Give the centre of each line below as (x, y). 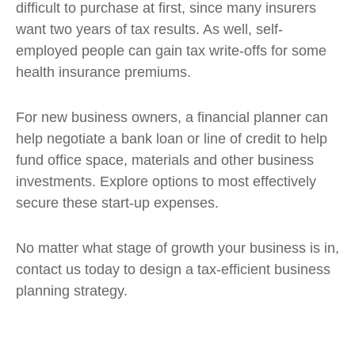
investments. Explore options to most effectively (166, 181)
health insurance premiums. (103, 72)
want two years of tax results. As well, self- (149, 29)
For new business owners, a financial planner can (172, 117)
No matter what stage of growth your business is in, (177, 248)
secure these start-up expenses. (117, 203)
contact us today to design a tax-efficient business (173, 269)
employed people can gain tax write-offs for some (171, 51)
